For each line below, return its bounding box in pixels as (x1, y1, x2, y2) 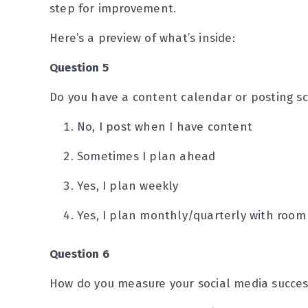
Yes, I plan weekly (77, 179, 179, 193)
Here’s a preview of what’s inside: (49, 31, 239, 45)
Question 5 (49, 60, 109, 75)
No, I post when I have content (77, 120, 252, 134)
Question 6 (49, 247, 109, 261)
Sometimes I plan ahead (77, 149, 216, 164)
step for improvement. (49, 1, 177, 16)
